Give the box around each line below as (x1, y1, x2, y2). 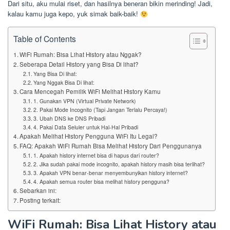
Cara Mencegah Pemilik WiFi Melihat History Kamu (20, 87, 161, 96)
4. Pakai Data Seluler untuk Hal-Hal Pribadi (33, 123, 138, 131)
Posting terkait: (20, 196, 61, 205)
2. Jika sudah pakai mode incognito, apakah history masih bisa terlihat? (33, 160, 205, 168)
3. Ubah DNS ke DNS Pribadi (33, 114, 105, 123)
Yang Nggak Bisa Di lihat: (33, 79, 94, 87)
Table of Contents (13, 32, 76, 44)
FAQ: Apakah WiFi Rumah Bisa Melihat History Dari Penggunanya (20, 142, 202, 150)
